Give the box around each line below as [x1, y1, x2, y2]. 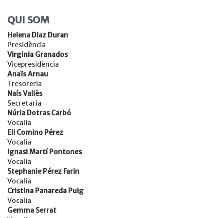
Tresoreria [7, 79, 42, 89]
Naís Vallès [7, 89, 42, 98]
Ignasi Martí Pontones [7, 147, 82, 157]
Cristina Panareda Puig [7, 186, 84, 196]
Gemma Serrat [7, 206, 56, 215]
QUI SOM [7, 14, 50, 26]
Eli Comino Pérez [7, 128, 63, 137]
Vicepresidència [7, 60, 59, 69]
